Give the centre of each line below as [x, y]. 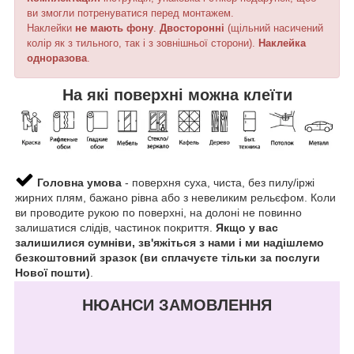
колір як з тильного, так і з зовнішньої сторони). [143, 43]
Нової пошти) [53, 273]
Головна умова [78, 183]
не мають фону [114, 28]
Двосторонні [192, 28]
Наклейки [51, 28]
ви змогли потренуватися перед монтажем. [130, 13]
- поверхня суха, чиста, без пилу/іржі [218, 183]
